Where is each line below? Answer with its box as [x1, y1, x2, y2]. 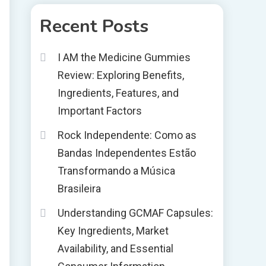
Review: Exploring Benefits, [58, 69, 184, 81]
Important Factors [58, 104, 142, 117]
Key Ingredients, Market [58, 224, 169, 237]
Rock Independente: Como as [58, 129, 197, 141]
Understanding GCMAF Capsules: [58, 207, 213, 219]
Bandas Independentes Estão [58, 147, 196, 159]
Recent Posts [40, 14, 148, 39]
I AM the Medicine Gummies [58, 51, 191, 64]
